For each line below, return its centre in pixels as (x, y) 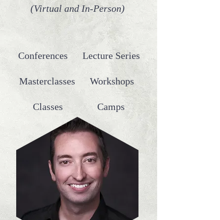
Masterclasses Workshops (79, 81)
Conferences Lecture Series (79, 55)
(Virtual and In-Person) (78, 8)
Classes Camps (79, 107)
